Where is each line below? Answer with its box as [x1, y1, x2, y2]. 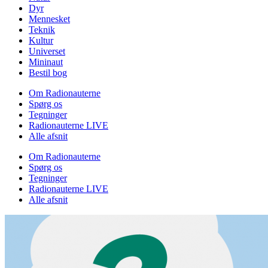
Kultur [29, 35, 53, 45]
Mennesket [29, 13, 70, 24]
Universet [29, 45, 65, 56]
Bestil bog [29, 67, 67, 78]
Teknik [29, 24, 55, 35]
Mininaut [29, 56, 63, 67]
